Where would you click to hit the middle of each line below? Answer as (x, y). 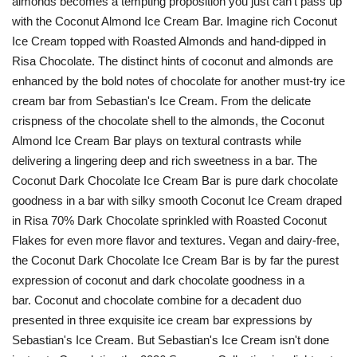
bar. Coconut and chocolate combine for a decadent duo (157, 300)
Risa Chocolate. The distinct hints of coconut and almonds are (173, 61)
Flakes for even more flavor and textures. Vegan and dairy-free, (176, 241)
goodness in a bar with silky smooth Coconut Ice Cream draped (177, 201)
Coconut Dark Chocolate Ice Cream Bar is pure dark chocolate (175, 181)
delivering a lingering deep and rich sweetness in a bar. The (165, 161)
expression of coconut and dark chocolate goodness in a (158, 280)
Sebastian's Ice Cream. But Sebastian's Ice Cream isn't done (171, 340)
